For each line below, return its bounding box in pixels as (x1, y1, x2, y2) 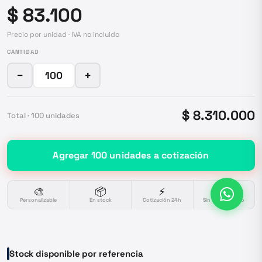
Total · (7, 110, 31, 120)
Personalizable (20, 196, 57, 204)
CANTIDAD (7, 48, 39, 56)
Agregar (53, 149, 91, 161)
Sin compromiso (203, 196, 245, 204)
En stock (89, 196, 112, 204)
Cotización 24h (143, 196, 182, 204)
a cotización (151, 149, 209, 161)
